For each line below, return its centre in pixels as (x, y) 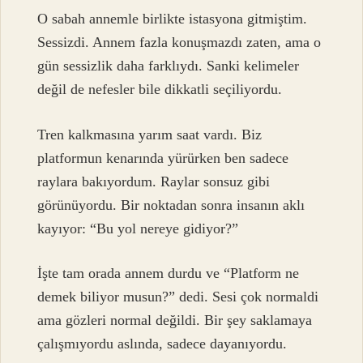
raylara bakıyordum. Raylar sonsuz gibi (154, 181)
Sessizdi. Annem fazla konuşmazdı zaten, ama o (179, 43)
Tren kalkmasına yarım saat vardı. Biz (150, 134)
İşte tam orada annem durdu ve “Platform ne (169, 273)
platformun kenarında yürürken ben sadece (163, 158)
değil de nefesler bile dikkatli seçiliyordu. (160, 90)
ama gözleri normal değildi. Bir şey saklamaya (175, 320)
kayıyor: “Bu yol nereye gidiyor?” (138, 228)
